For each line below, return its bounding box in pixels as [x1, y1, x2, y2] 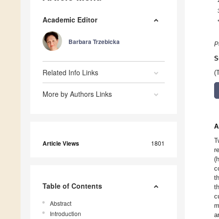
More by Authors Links [43, 88, 112, 99]
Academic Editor [43, 14, 97, 24]
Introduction [50, 209, 81, 218]
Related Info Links [43, 67, 98, 77]
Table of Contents [43, 180, 102, 191]
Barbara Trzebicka [68, 37, 120, 46]
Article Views [43, 138, 79, 148]
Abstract [50, 198, 71, 207]
